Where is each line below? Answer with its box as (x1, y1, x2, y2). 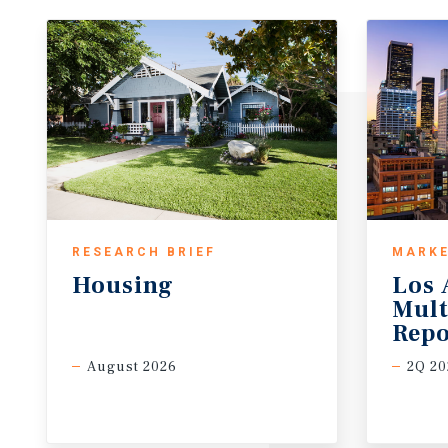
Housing (72, 270, 174, 301)
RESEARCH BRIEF (72, 245, 216, 259)
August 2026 (87, 358, 177, 376)
